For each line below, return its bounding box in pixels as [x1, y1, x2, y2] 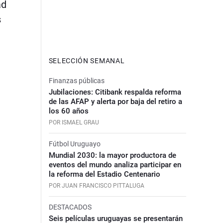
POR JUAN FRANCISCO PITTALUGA [48, 182, 144, 189]
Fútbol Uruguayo [48, 139, 101, 148]
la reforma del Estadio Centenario [48, 169, 160, 179]
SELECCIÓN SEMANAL [48, 56, 125, 65]
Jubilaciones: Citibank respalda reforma [48, 87, 181, 97]
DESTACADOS [48, 203, 92, 211]
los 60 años [48, 106, 89, 115]
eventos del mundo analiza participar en [48, 160, 181, 169]
